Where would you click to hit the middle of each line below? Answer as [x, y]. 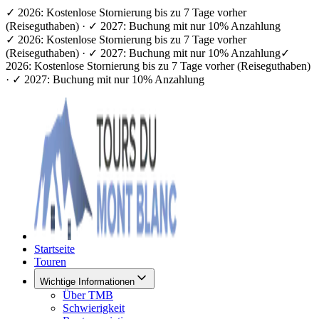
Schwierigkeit [94, 308]
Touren [50, 262]
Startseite [54, 249]
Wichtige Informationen [87, 282]
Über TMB [88, 295]
